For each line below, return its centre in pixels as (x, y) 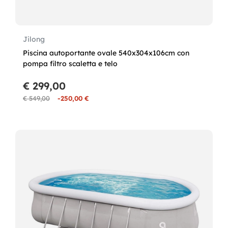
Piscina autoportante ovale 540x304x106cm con (106, 53)
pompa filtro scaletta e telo (70, 64)
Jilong (34, 39)
